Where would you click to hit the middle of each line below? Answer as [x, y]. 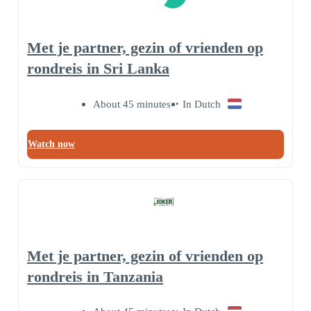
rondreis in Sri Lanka [98, 69]
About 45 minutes [132, 104]
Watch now [51, 144]
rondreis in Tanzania [95, 277]
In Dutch [201, 104]
